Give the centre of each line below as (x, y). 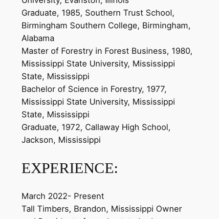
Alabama (38, 38)
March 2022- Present (63, 196)
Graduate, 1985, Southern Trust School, (98, 13)
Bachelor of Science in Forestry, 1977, (94, 89)
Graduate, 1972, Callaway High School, (96, 127)
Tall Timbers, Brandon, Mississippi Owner (101, 208)
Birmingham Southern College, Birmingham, (106, 26)
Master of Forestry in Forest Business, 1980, (107, 51)
